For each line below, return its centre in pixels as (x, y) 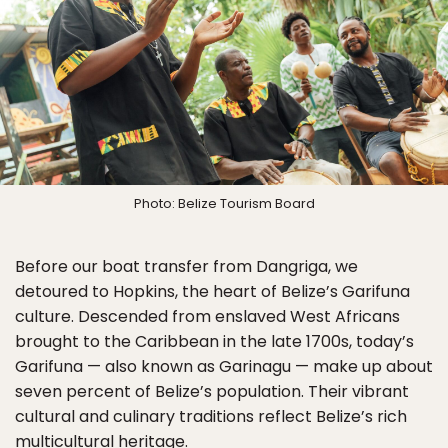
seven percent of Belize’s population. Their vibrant (212, 391)
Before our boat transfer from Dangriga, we (186, 266)
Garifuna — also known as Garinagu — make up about (224, 366)
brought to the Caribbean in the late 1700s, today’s (214, 341)
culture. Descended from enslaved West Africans (207, 316)
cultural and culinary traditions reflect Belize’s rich (211, 416)
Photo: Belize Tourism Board (224, 203)
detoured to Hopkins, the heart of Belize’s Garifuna (212, 291)
